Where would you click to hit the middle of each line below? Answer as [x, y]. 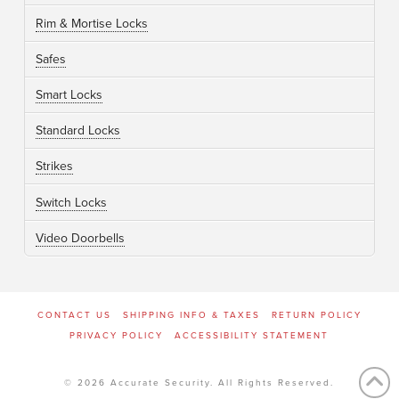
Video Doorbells [80, 238]
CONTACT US [74, 315]
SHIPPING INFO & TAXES [191, 315]
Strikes [54, 167]
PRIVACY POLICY [117, 335]
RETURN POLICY [316, 315]
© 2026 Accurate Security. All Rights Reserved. [199, 383]
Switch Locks [71, 202]
